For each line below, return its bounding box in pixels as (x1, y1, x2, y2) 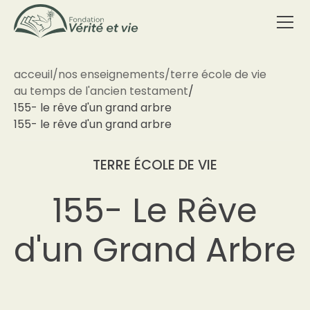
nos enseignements (58, 66, 165, 82)
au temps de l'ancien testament (14, 83, 188, 99)
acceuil (14, 66, 53, 82)
